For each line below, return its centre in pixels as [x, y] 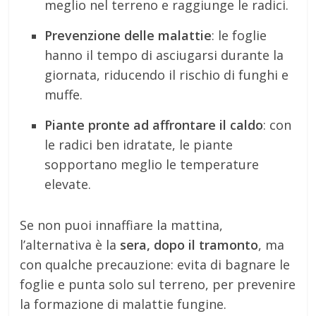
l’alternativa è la [70, 244]
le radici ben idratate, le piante [139, 144]
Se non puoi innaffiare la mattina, [122, 225]
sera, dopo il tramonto [189, 244]
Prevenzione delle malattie [128, 35]
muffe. [64, 94]
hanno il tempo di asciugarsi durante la [164, 55]
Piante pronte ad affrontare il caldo [154, 124]
